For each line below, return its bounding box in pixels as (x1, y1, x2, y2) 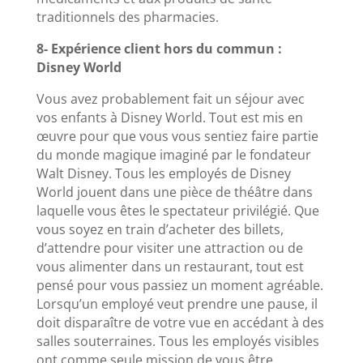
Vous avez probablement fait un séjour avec (36, 89, 305, 108)
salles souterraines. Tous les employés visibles (36, 331, 319, 350)
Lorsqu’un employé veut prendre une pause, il (36, 294, 318, 313)
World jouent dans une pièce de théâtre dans (36, 182, 313, 201)
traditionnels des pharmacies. (36, 7, 219, 26)
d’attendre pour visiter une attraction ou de (36, 238, 303, 257)
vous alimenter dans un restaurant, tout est (36, 257, 304, 275)
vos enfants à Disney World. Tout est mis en (36, 108, 303, 126)
